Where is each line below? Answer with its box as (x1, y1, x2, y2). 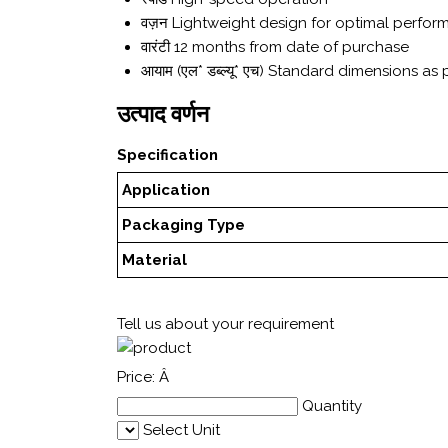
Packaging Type (122, 216, 246, 235)
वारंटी (141, 38, 170, 57)
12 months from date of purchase (174, 38, 409, 57)
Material (122, 251, 188, 270)
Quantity (302, 397, 362, 416)
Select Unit (143, 421, 220, 440)
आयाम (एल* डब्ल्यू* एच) (141, 62, 264, 81)
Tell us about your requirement (117, 315, 334, 334)
